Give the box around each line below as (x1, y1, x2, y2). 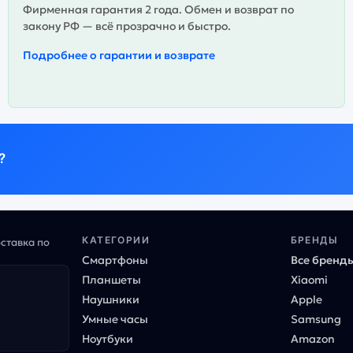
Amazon (290, 331, 335, 346)
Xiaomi (290, 272, 328, 287)
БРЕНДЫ (290, 233, 339, 246)
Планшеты (82, 272, 142, 287)
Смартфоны (82, 252, 149, 267)
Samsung (290, 311, 341, 326)
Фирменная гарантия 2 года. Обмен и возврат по (23, 2, 295, 17)
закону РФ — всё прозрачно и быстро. (23, 18, 232, 33)
